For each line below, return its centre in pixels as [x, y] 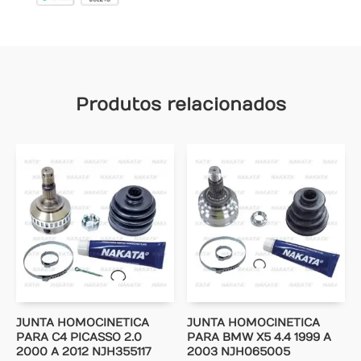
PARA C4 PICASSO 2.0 [79, 338]
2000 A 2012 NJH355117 [83, 352]
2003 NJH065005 [239, 352]
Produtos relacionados [180, 105]
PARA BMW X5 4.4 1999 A [259, 338]
